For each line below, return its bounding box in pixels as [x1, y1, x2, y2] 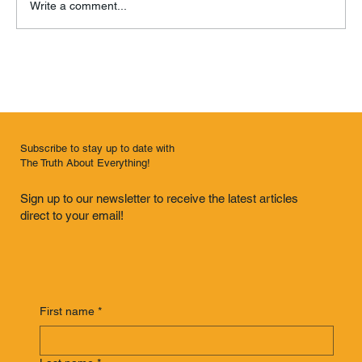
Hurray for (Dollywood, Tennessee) [44, 20, 253, 37]
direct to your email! [20, 208, 124, 223]
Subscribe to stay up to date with [19, 141, 175, 154]
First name [39, 304, 95, 318]
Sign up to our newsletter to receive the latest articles [20, 192, 299, 206]
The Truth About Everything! [19, 156, 150, 169]
